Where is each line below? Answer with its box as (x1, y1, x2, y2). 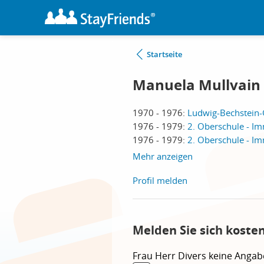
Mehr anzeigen (133, 150, 193, 162)
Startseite (147, 49, 182, 60)
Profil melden (133, 174, 187, 186)
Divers (178, 249, 209, 262)
